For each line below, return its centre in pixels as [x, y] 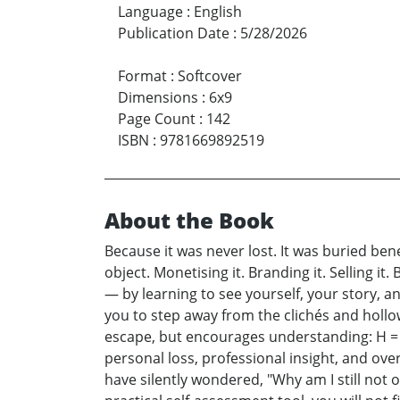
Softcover [210, 76]
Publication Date [174, 33]
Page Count [157, 119]
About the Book [189, 221]
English [218, 12]
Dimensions [158, 98]
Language [150, 12]
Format [142, 76]
